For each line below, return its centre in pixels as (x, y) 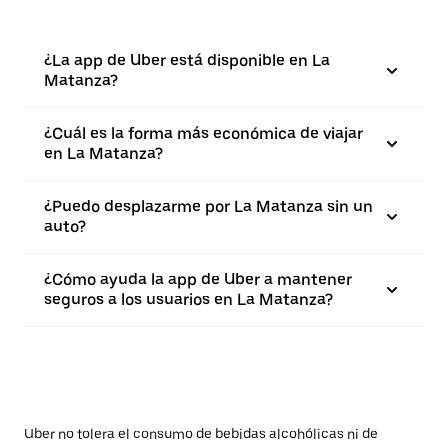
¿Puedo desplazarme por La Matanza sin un (208, 207)
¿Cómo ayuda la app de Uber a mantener (198, 280)
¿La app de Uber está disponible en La (187, 61)
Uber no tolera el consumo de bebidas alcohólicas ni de (201, 434)
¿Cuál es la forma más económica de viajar (203, 134)
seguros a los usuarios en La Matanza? (188, 300)
